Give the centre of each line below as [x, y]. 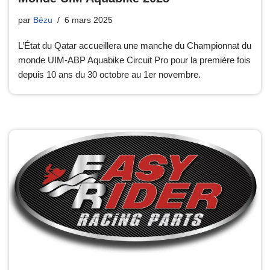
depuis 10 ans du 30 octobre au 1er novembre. [109, 74]
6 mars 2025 [89, 20]
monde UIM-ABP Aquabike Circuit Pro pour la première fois [134, 60]
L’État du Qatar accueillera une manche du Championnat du [135, 45]
